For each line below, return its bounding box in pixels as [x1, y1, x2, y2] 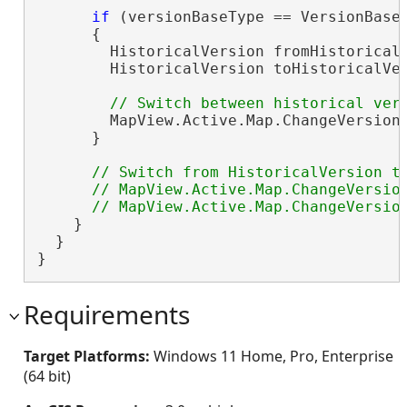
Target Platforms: [24, 345, 154, 366]
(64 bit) [24, 365, 71, 386]
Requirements [24, 296, 190, 332]
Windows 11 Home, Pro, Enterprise [154, 345, 393, 366]
